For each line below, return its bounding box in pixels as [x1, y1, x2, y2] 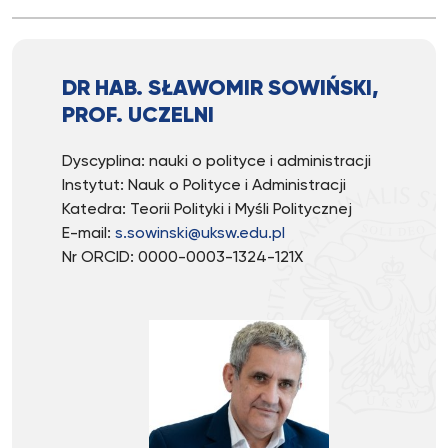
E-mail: [62, 226, 115, 242]
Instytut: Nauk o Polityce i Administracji [62, 178, 346, 194]
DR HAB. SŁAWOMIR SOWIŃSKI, [62, 78, 379, 100]
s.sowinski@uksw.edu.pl [115, 226, 285, 242]
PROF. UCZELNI [62, 105, 214, 127]
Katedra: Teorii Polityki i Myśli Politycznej [62, 202, 352, 218]
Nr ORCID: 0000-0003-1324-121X [62, 250, 303, 266]
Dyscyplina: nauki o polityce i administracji [62, 154, 371, 170]
